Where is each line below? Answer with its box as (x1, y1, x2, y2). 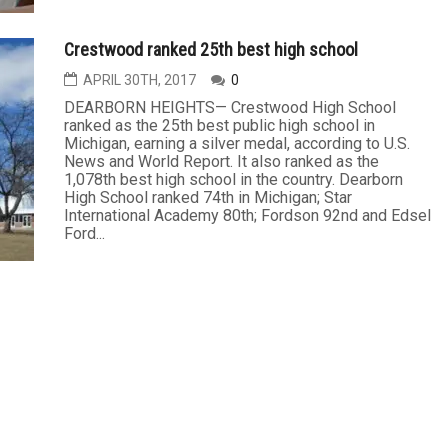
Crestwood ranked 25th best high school (64, 39, 358, 60)
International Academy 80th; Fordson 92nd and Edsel (64, 206, 431, 225)
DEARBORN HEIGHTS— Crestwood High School (64, 98, 396, 117)
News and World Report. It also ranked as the (64, 152, 379, 171)
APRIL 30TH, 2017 (83, 72, 196, 88)
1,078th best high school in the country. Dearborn (64, 170, 403, 189)
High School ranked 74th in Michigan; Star (64, 188, 352, 207)
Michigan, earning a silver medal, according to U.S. (64, 134, 410, 153)
